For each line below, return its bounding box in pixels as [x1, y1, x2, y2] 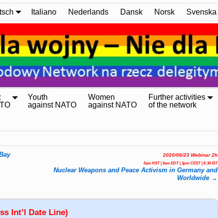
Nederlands [68, 7, 109, 16]
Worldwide [177, 174, 212, 182]
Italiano [31, 7, 56, 16]
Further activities [148, 93, 205, 102]
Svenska [186, 7, 217, 16]
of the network [148, 101, 197, 109]
